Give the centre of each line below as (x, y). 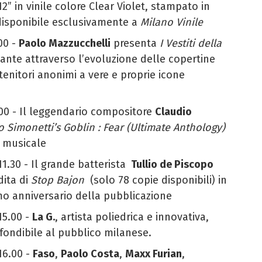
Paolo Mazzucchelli (65, 43)
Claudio (173, 111)
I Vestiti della (191, 43)
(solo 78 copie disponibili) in (156, 180)
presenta (135, 43)
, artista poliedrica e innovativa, (132, 217)
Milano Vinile (172, 22)
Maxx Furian (154, 254)
